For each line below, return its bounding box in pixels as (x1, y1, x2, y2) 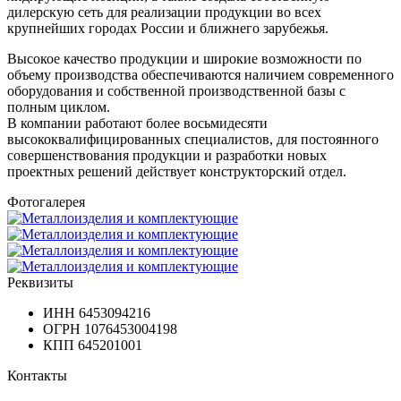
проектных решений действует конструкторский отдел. (7, 163, 346, 179)
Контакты (7, 367, 67, 383)
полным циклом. (7, 98, 110, 115)
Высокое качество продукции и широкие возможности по (7, 50, 362, 66)
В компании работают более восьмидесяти (7, 115, 268, 131)
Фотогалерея (7, 193, 85, 209)
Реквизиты (7, 274, 73, 290)
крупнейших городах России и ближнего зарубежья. (7, 20, 328, 36)
